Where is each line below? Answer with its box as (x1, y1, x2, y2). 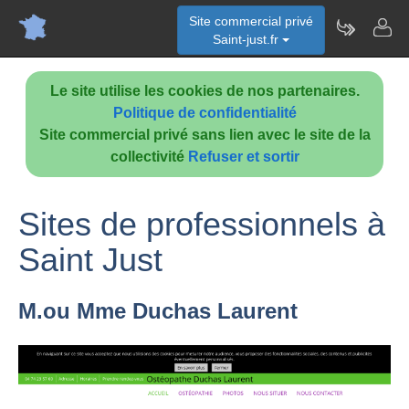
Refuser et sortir (187, 149, 299, 164)
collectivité (110, 149, 188, 164)
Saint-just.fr (213, 32, 282, 47)
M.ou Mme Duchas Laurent (18, 299, 298, 323)
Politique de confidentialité (112, 105, 297, 121)
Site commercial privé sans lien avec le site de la (38, 127, 371, 142)
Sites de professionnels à (18, 205, 385, 243)
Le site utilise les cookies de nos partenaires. (49, 83, 360, 99)
